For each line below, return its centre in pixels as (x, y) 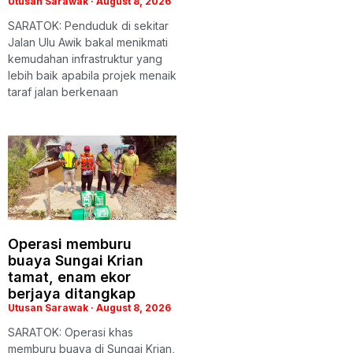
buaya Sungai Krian (76, 260)
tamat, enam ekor (69, 277)
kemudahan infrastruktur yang (85, 58)
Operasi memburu (70, 243)
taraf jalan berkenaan (63, 91)
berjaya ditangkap (72, 293)
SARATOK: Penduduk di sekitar (88, 25)
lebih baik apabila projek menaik (92, 75)
